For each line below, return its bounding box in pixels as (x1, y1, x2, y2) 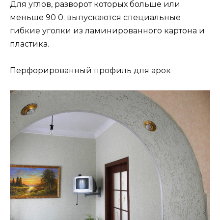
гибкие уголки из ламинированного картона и (10, 26, 205, 35)
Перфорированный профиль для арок (10, 66, 171, 76)
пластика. (10, 39, 49, 49)
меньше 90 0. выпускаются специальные (10, 12, 181, 22)
